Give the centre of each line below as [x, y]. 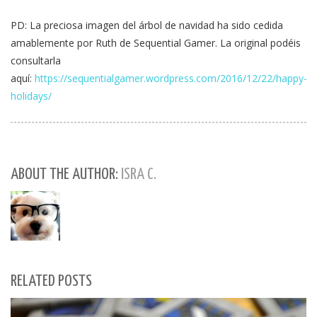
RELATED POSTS [51, 281]
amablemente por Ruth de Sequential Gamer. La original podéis [156, 42]
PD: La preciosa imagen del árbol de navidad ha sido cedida [147, 25]
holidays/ [31, 96]
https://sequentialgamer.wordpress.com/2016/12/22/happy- [171, 78]
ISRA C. [139, 174]
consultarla [36, 60]
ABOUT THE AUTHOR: [66, 174]
